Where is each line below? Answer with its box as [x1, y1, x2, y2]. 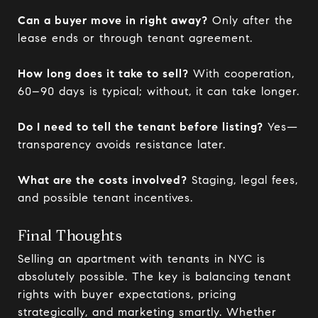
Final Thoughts [18, 226, 122, 245]
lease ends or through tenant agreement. [18, 31, 253, 45]
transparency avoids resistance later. [18, 137, 226, 151]
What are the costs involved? [18, 172, 187, 187]
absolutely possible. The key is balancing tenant [18, 269, 291, 283]
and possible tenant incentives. [18, 190, 193, 204]
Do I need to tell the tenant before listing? [18, 119, 263, 133]
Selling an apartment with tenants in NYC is [18, 251, 265, 265]
